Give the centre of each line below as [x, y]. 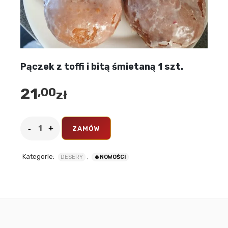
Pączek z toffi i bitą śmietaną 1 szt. [102, 67]
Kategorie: [38, 156]
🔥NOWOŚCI [110, 157]
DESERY [72, 157]
